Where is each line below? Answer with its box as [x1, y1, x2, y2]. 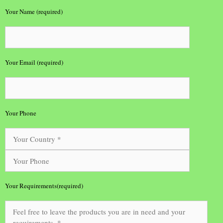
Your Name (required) [5, 7, 63, 16]
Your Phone [5, 109, 36, 117]
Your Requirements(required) [5, 181, 83, 190]
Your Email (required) [5, 58, 63, 67]
